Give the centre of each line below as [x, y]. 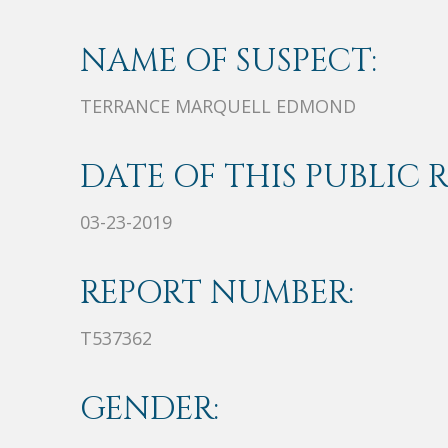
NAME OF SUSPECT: [228, 62]
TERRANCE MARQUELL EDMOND [218, 106]
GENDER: [149, 410]
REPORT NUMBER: [217, 294]
